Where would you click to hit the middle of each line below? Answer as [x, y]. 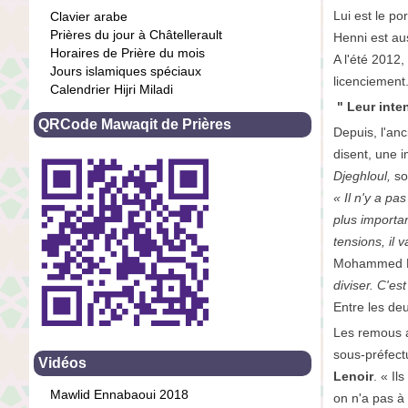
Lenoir [353, 376]
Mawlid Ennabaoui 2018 [119, 394]
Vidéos [62, 362]
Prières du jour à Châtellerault [136, 34]
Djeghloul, [362, 175]
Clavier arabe [89, 16]
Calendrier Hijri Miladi [112, 89]
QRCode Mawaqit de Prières [135, 124]
